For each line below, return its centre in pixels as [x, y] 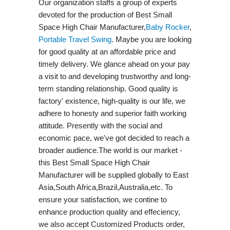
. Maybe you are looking [151, 39]
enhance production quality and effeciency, [109, 212]
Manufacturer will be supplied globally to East [113, 175]
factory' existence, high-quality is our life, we [112, 101]
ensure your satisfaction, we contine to [102, 199]
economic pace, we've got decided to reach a [114, 138]
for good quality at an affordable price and [107, 51]
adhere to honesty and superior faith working [112, 113]
